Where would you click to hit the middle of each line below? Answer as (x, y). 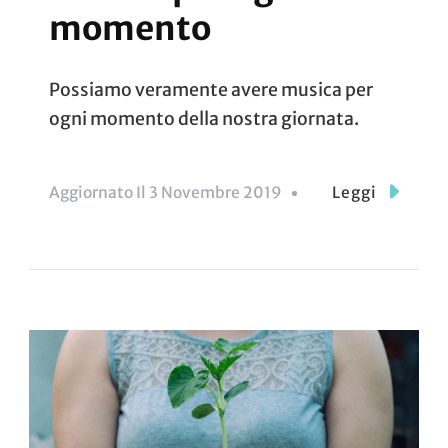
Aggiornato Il (99, 192)
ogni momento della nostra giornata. (204, 119)
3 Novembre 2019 (215, 192)
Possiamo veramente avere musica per (211, 90)
